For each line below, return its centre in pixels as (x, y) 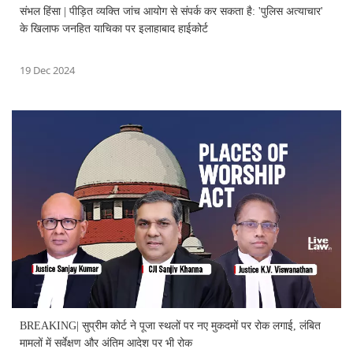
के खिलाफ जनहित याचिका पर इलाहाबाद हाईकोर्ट (114, 28)
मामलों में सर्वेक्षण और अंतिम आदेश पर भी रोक (106, 343)
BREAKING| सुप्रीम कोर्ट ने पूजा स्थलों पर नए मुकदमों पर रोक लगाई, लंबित (170, 325)
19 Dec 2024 (47, 70)
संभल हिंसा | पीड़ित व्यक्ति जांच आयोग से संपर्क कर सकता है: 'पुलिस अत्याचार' (171, 11)
